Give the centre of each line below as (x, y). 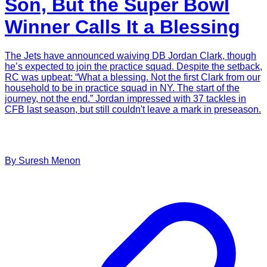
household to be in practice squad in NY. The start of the (122, 88)
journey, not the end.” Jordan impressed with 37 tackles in (125, 99)
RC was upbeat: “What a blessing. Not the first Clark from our (133, 77)
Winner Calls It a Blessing (122, 27)
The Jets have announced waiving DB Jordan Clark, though (131, 56)
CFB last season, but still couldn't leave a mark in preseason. (133, 110)
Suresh (34, 161)
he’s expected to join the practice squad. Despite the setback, (133, 67)
